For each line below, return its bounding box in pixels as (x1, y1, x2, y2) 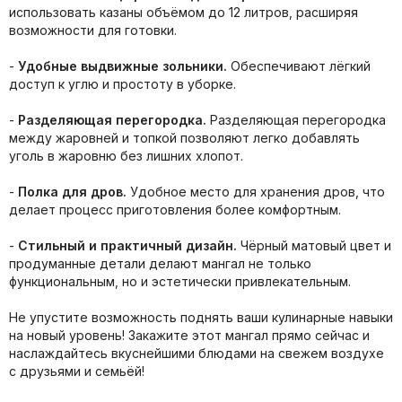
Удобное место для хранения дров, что (127, 183, 385, 199)
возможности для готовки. (9, 22, 177, 38)
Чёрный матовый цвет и (237, 237, 391, 253)
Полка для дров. (18, 183, 127, 199)
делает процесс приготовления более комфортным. (9, 201, 341, 217)
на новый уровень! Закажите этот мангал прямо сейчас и (9, 327, 370, 343)
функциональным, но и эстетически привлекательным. (9, 273, 351, 289)
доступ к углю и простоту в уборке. (9, 75, 236, 92)
